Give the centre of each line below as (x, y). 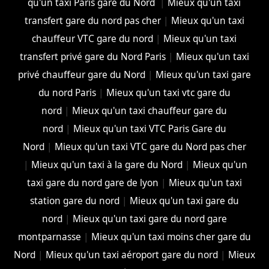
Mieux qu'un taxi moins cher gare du (171, 237)
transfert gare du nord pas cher (92, 20)
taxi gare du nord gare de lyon (92, 183)
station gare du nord (74, 201)
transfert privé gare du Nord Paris (92, 56)
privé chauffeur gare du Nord (81, 74)
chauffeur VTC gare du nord (93, 38)
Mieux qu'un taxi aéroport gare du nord (131, 255)
